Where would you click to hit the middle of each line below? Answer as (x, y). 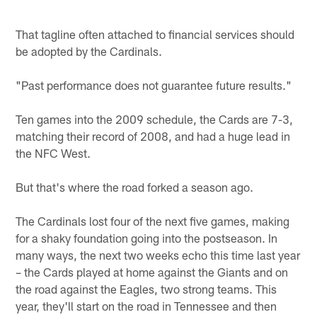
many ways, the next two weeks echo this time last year (158, 254)
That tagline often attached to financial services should (155, 34)
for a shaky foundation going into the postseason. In (147, 237)
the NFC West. (53, 152)
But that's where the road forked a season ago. (135, 186)
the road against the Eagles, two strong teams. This (146, 288)
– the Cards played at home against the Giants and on (152, 271)
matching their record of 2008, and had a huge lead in (153, 136)
